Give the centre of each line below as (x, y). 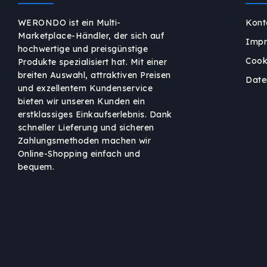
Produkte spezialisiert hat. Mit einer (92, 62)
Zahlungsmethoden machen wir (84, 141)
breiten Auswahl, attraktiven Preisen (94, 75)
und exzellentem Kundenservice (85, 88)
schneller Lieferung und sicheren (86, 128)
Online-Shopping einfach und (79, 154)
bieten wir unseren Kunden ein (81, 101)
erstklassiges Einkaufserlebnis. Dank (95, 114)
